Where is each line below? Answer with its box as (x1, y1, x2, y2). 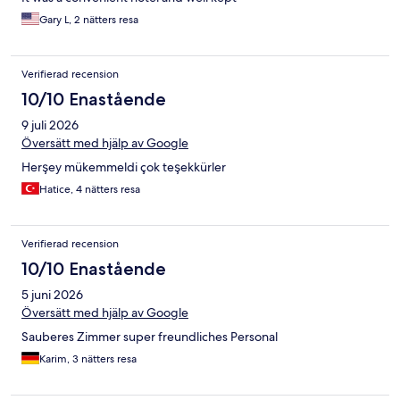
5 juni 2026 (21, 287, 83, 304)
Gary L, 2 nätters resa (39, 12, 138, 28)
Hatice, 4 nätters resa (39, 182, 140, 197)
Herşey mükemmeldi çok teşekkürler (21, 159, 226, 176)
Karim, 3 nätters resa (39, 352, 137, 367)
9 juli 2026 (21, 117, 79, 134)
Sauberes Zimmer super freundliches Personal (21, 329, 278, 346)
